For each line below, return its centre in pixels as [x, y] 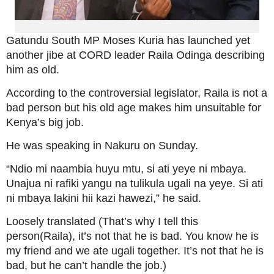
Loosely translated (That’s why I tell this [102, 221]
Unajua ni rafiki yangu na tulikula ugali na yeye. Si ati [135, 183]
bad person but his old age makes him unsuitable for [134, 107]
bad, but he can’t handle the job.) [86, 265]
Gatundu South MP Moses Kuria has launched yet [128, 40]
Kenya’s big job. [45, 122]
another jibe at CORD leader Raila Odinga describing [135, 55]
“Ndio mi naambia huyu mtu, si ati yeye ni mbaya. [126, 168]
